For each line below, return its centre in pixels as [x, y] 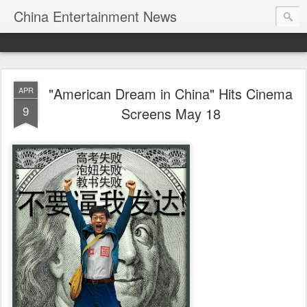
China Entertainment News [95, 16]
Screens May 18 [171, 113]
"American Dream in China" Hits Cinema [171, 94]
